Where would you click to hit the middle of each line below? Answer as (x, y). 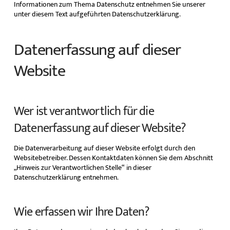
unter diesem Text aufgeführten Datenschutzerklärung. (97, 14)
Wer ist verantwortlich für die (84, 112)
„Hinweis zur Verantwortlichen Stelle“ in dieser (82, 168)
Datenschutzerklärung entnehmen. (66, 178)
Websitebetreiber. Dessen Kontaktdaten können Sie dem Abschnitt (113, 158)
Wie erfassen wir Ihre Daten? (81, 212)
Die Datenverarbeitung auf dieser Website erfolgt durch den (104, 148)
